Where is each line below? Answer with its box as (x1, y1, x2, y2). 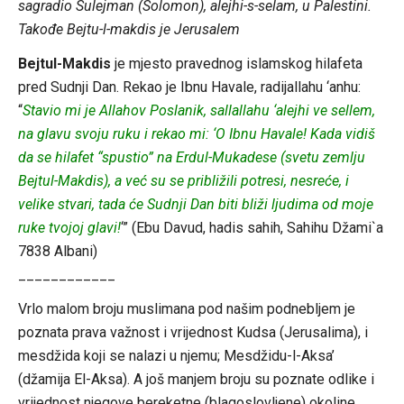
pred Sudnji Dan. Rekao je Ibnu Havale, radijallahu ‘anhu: (17, 78, 361, 96)
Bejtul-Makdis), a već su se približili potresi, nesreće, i (17, 171, 349, 189)
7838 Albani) (17, 242, 97, 260)
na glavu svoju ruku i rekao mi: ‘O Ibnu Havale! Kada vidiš (17, 124, 375, 142)
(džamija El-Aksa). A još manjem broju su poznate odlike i (17, 370, 374, 388)
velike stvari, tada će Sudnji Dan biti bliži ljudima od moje (17, 195, 373, 213)
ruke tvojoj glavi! (17, 218, 121, 236)
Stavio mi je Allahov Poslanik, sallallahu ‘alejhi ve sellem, (22, 101, 375, 119)
